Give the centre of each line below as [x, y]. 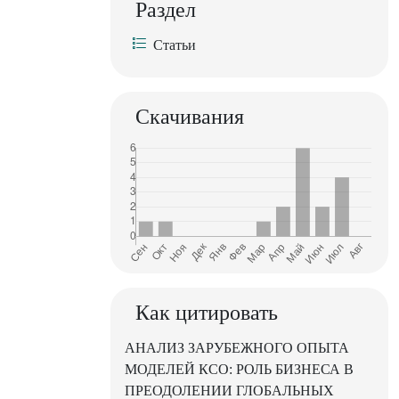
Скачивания [190, 117]
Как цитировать [207, 313]
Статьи [175, 45]
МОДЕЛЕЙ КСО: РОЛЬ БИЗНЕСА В [239, 370]
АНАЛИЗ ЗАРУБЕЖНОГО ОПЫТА [237, 348]
